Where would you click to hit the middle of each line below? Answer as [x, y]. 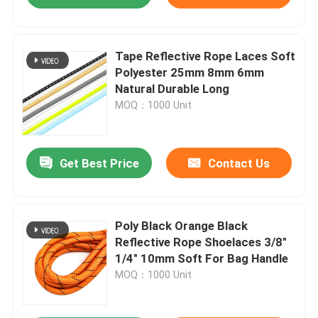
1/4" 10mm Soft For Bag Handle [202, 259]
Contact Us [238, 164]
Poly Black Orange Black [182, 226]
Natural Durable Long [172, 89]
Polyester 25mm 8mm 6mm [190, 73]
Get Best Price [99, 164]
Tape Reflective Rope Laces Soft [205, 56]
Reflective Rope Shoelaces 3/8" [201, 242]
